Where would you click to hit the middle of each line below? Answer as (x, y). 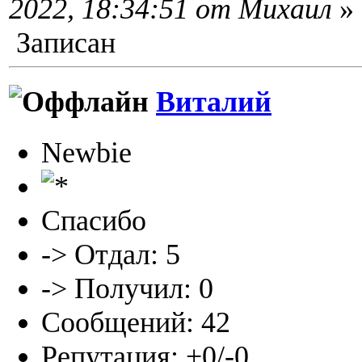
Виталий (214, 102)
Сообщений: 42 (136, 323)
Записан (62, 42)
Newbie (86, 153)
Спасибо (94, 221)
